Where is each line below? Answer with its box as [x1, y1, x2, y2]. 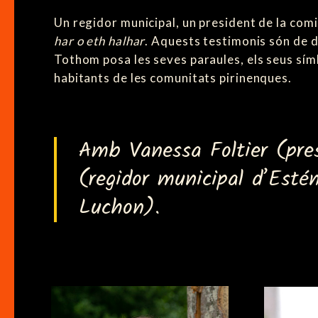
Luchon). [78, 190, 160, 225]
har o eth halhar [53, 33, 146, 48]
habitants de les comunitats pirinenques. [53, 70, 292, 85]
